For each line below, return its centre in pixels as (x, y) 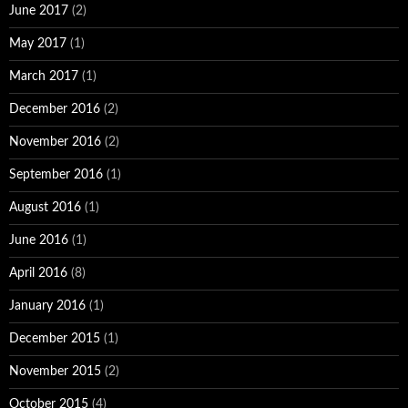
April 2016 (38, 273)
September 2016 (56, 174)
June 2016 (39, 240)
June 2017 (39, 10)
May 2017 (38, 43)
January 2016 (47, 306)
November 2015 (55, 371)
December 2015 (55, 338)
